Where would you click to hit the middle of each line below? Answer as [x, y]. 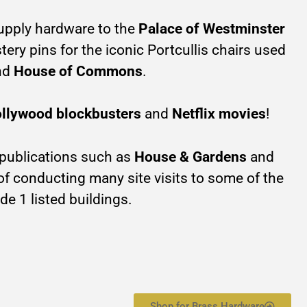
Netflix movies [219, 114]
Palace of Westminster [212, 29]
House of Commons [78, 72]
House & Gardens [191, 157]
